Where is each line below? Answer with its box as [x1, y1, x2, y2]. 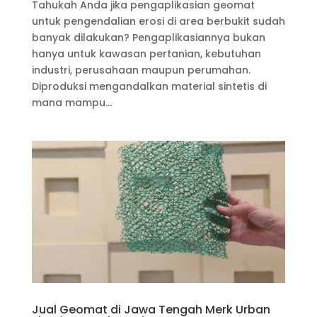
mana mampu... [31, 95, 112, 110]
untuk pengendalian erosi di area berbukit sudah [31, 13, 285, 28]
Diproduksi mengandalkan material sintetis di [31, 79, 267, 93]
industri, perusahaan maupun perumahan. [31, 62, 250, 77]
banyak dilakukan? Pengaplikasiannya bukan [31, 30, 265, 45]
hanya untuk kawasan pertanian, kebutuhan [31, 46, 261, 61]
